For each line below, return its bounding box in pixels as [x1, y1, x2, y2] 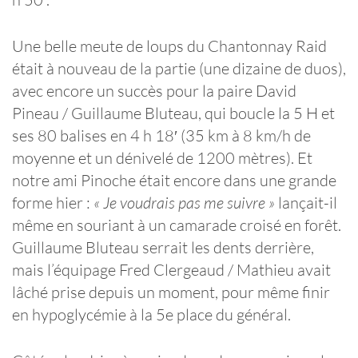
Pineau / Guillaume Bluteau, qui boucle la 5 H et [12, 103, 335, 124]
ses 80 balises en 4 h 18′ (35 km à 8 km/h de [12, 125, 311, 146]
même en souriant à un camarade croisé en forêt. [12, 215, 341, 236]
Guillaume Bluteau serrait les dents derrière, [12, 237, 314, 258]
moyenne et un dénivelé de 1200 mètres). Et [12, 148, 312, 169]
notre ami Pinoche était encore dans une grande [12, 170, 336, 191]
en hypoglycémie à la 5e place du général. [12, 304, 291, 325]
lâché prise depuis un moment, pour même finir [12, 282, 330, 303]
